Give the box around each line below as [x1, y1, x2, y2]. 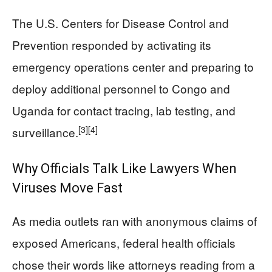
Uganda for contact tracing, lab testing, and [12, 102, 236, 119]
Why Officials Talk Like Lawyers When [12, 161, 237, 177]
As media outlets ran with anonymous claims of [12, 212, 257, 229]
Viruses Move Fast [12, 180, 123, 196]
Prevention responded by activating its [12, 36, 211, 53]
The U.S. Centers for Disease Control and [12, 15, 229, 32]
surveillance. [12, 124, 78, 141]
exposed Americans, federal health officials [12, 234, 236, 251]
